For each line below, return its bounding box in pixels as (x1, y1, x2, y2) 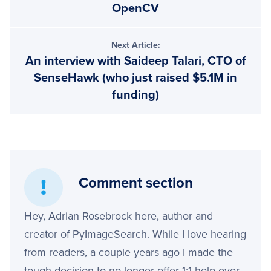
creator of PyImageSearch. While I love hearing (24, 227, 246, 241)
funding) (112, 87, 159, 102)
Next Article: (111, 39, 160, 50)
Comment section (79, 174, 193, 192)
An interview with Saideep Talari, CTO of (25, 53, 246, 68)
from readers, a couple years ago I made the (24, 245, 233, 259)
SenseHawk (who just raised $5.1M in (34, 70, 237, 85)
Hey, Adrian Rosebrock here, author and (24, 209, 213, 223)
